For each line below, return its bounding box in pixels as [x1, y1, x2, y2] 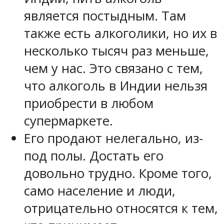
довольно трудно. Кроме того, [24, 164, 212, 182]
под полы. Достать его [24, 146, 163, 164]
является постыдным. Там [24, 6, 186, 24]
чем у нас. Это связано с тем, [24, 59, 203, 77]
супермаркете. [24, 111, 113, 129]
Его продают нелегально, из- [24, 129, 203, 147]
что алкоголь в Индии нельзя [24, 76, 207, 94]
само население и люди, [24, 181, 175, 199]
